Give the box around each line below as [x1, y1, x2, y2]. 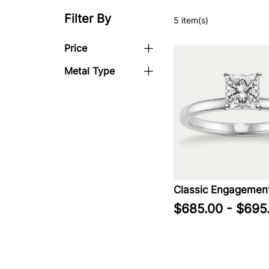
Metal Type [64, 65, 115, 77]
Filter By [64, 11, 111, 26]
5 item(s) [174, 15, 208, 25]
